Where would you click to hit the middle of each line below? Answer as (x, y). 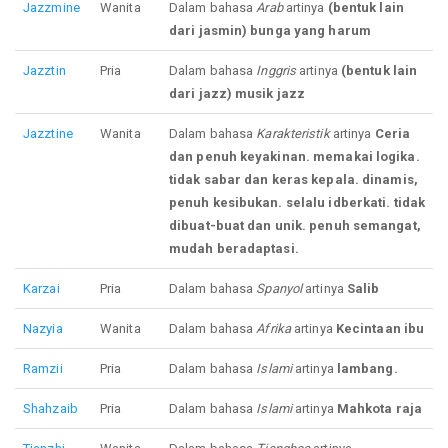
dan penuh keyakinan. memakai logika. (294, 157)
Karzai (41, 289)
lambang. (367, 369)
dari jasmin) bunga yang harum (270, 31)
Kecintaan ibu (380, 329)
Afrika (273, 329)
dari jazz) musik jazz (237, 94)
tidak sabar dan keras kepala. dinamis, (293, 180)
